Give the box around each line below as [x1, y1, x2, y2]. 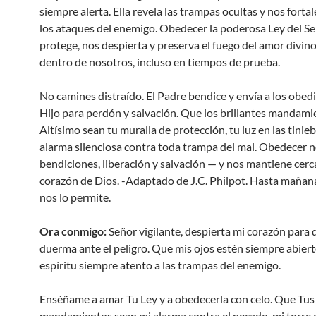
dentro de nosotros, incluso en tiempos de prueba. [39, 55, 280, 68]
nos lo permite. [39, 190, 111, 204]
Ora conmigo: [39, 224, 107, 238]
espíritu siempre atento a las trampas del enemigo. [39, 258, 281, 272]
